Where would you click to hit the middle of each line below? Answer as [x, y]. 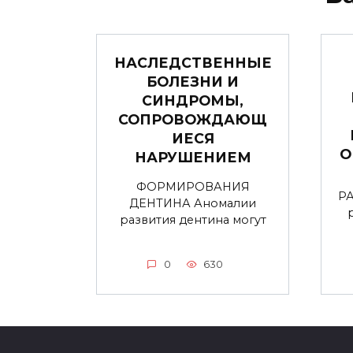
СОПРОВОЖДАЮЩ [193, 119]
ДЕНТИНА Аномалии [193, 203]
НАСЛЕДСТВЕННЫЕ [193, 62]
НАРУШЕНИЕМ [193, 157]
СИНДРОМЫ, [193, 100]
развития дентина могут [193, 219]
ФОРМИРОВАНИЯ [193, 186]
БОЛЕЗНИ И [193, 81]
